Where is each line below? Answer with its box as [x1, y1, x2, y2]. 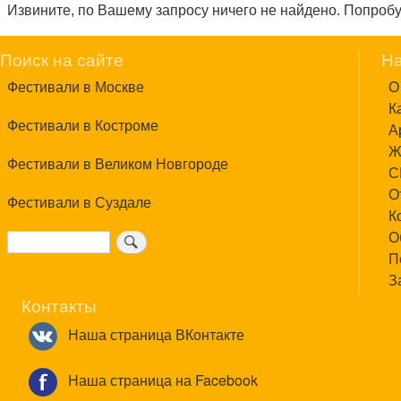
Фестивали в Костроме [7, 114, 158, 135]
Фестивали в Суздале [7, 192, 151, 213]
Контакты [21, 292, 97, 317]
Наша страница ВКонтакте [64, 323, 244, 345]
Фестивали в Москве [7, 75, 144, 97]
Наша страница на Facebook [64, 370, 258, 391]
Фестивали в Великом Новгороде [7, 153, 228, 175]
